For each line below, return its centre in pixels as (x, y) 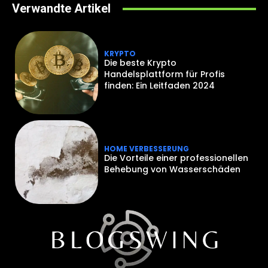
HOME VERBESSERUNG (147, 149)
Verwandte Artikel (61, 9)
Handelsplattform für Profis (165, 74)
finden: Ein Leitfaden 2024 (160, 86)
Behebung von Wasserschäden (173, 170)
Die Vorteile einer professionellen (176, 158)
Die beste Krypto (141, 63)
